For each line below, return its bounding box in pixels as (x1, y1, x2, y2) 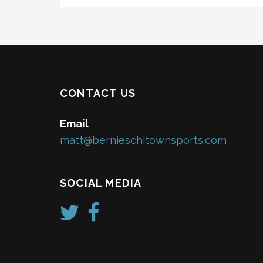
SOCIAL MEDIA (60, 176, 142, 189)
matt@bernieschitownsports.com (60, 133, 227, 146)
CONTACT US (60, 86, 136, 99)
